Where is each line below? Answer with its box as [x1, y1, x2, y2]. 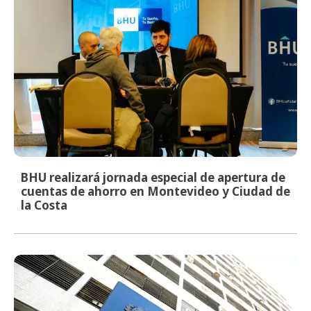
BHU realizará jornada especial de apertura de [21, 169, 285, 185]
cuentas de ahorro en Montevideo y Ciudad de [21, 183, 290, 199]
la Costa [21, 196, 67, 213]
